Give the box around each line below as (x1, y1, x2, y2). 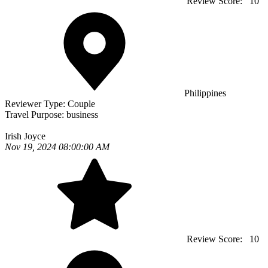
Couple (68, 99, 95, 109)
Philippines (184, 88, 226, 99)
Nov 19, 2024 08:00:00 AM (5, 142, 109, 153)
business (66, 109, 98, 120)
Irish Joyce (5, 131, 45, 142)
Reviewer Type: (5, 99, 68, 109)
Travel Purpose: (5, 109, 66, 120)
